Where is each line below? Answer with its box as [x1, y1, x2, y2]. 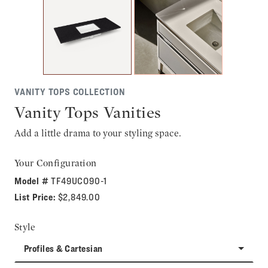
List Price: [14, 191, 58, 203]
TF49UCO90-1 [51, 175, 108, 187]
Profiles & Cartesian [24, 243, 103, 254]
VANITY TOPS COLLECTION [14, 86, 126, 98]
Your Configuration [14, 157, 97, 169]
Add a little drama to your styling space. [14, 127, 181, 139]
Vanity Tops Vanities [14, 102, 162, 122]
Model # [14, 175, 51, 187]
